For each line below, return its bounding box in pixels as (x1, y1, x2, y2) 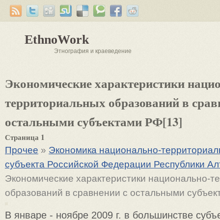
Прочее (5, 145, 38, 155)
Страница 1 (5, 132, 45, 142)
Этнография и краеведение (54, 48, 132, 55)
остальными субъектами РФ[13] (5, 112, 182, 130)
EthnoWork (25, 32, 89, 47)
